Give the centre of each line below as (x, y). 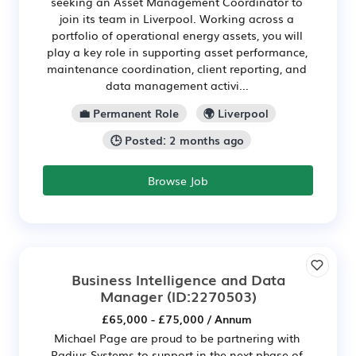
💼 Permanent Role (129, 113)
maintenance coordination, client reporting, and (177, 68)
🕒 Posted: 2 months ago (177, 140)
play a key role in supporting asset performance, (177, 51)
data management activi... (177, 85)
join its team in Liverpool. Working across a (177, 18)
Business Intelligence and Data (178, 279)
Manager (131, 296)
